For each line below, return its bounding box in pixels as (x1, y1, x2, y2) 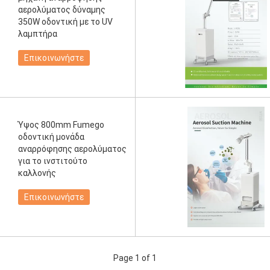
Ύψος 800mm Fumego (18, 120, 104, 130)
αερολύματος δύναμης (18, 5, 105, 14)
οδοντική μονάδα (18, 132, 84, 142)
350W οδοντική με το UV (18, 17, 113, 27)
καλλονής (18, 168, 56, 178)
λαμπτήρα (18, 29, 57, 39)
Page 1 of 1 (113, 253, 157, 263)
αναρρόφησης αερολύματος (18, 144, 127, 154)
